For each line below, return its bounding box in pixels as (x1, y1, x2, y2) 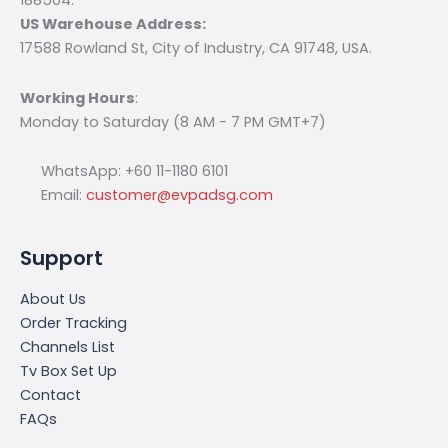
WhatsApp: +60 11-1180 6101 (36, 161, 228, 182)
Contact (20, 384, 81, 405)
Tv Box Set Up (20, 360, 117, 381)
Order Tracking (20, 312, 127, 333)
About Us (20, 288, 86, 309)
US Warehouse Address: (20, 13, 206, 34)
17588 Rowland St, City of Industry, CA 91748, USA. (20, 37, 372, 58)
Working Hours (20, 87, 135, 108)
